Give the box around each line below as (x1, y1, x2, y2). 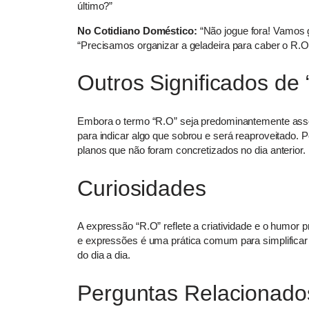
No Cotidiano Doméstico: (77, 24, 197, 37)
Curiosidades (77, 175, 206, 201)
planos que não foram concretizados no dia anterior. (77, 143, 306, 156)
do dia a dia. (77, 249, 130, 261)
